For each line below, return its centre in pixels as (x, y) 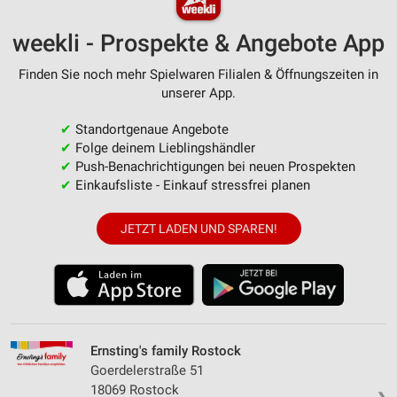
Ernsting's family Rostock (166, 350)
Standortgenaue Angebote (150, 129)
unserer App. (198, 93)
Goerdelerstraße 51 (147, 370)
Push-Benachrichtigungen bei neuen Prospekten (213, 166)
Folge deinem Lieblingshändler (163, 148)
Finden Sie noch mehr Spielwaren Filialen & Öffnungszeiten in (198, 74)
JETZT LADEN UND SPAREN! (198, 228)
